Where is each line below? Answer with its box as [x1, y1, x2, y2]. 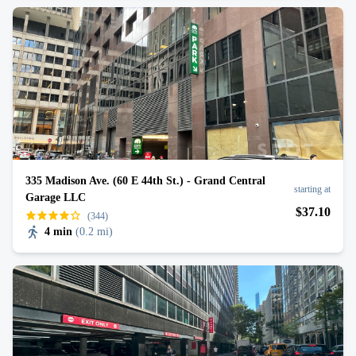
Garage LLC [25, 192, 86, 203]
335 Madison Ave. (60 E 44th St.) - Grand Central [25, 175, 265, 187]
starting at [294, 184, 331, 195]
